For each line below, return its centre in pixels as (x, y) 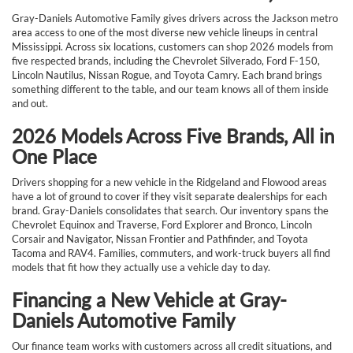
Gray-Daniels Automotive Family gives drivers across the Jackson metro (175, 18)
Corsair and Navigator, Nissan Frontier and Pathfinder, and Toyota (160, 238)
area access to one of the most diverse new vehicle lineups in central (165, 32)
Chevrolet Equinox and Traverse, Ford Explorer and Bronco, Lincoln (162, 224)
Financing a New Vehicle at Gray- (149, 299)
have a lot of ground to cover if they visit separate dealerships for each (169, 196)
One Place (54, 156)
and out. (30, 103)
